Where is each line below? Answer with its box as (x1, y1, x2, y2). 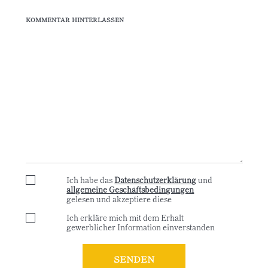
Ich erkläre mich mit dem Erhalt (66, 212, 184, 223)
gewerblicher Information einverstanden (66, 221, 215, 233)
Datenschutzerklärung (114, 174, 197, 185)
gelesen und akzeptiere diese (66, 193, 172, 205)
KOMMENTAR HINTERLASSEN (25, 15, 124, 24)
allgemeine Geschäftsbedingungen (66, 184, 194, 195)
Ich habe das (66, 174, 115, 185)
